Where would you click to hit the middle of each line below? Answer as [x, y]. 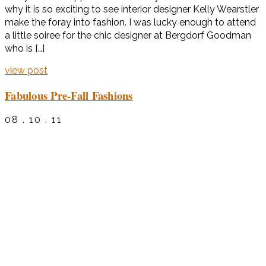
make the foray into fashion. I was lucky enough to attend [130, 23]
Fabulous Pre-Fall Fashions [69, 95]
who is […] [25, 49]
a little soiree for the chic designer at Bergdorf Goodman [128, 36]
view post [26, 71]
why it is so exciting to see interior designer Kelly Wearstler [132, 9]
